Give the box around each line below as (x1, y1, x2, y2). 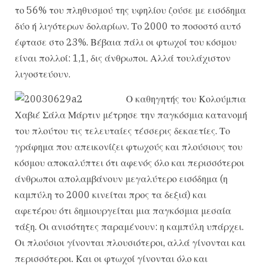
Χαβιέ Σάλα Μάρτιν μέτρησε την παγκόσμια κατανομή (15, 108, 247, 121)
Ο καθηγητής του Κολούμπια (126, 92, 246, 105)
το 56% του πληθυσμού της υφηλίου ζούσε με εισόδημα (15, 4, 246, 17)
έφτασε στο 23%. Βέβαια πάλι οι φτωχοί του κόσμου (15, 36, 237, 49)
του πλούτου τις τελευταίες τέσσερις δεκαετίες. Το (15, 124, 230, 137)
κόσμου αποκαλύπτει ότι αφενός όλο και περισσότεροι (15, 156, 244, 169)
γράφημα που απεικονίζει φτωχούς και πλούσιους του (15, 140, 243, 153)
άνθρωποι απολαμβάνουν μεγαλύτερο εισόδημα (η (15, 172, 228, 185)
